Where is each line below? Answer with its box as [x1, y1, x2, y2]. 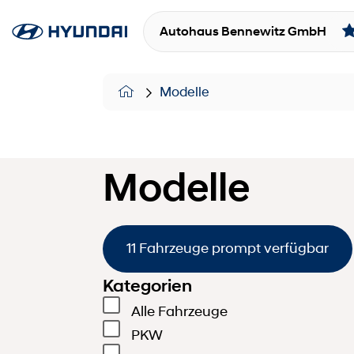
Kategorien [103, 274, 192, 296]
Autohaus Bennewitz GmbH [159, 24, 326, 39]
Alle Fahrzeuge [131, 302, 228, 320]
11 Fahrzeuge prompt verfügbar [126, 239, 329, 258]
